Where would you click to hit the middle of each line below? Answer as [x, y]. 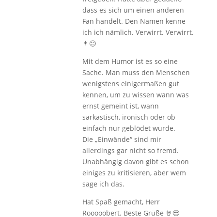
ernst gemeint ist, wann [120, 106]
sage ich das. [103, 184]
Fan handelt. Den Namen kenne [134, 21]
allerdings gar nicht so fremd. [130, 150]
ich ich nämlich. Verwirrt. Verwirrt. [138, 32]
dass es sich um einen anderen [133, 10]
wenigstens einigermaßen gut [131, 83]
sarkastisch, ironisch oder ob [129, 117]
